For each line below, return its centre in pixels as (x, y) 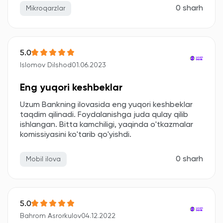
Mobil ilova (43, 159)
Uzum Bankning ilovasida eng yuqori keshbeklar (106, 105)
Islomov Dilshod (46, 65)
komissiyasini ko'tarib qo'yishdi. (76, 135)
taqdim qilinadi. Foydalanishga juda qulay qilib (104, 115)
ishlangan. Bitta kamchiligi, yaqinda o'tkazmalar (107, 125)
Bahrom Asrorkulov (51, 216)
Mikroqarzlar (46, 8)
